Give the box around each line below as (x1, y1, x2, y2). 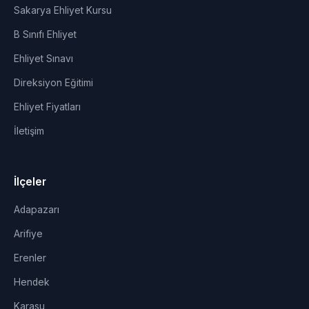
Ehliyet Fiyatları (14, 101, 81, 112)
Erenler (14, 252, 46, 263)
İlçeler (14, 175, 46, 188)
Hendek (14, 277, 50, 288)
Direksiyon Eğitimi (14, 77, 93, 88)
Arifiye (14, 228, 43, 239)
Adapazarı (14, 204, 59, 215)
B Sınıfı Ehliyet (14, 29, 77, 40)
